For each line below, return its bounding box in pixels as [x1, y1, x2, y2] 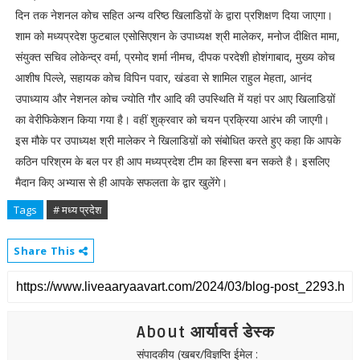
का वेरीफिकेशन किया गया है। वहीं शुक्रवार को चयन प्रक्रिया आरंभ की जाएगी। [14, 112, 329, 127]
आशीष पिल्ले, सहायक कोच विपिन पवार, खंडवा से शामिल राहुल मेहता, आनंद [14, 70, 312, 85]
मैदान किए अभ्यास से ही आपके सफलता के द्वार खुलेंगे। [14, 174, 231, 190]
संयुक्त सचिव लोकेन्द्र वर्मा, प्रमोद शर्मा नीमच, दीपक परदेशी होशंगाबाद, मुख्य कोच [14, 49, 335, 64]
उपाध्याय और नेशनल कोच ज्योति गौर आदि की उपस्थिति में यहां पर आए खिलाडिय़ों [14, 91, 335, 106]
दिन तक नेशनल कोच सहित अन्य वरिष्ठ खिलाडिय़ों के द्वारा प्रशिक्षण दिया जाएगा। [14, 7, 333, 22]
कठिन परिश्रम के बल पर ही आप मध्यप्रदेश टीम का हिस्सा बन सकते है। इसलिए [14, 153, 329, 169]
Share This [13, 243, 79, 258]
